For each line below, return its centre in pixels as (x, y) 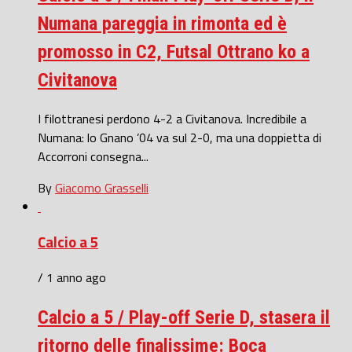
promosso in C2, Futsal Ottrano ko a (174, 52)
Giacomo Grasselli (102, 188)
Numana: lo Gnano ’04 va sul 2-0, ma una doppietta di (180, 138)
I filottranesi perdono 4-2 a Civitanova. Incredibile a (172, 119)
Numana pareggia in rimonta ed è (162, 24)
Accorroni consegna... (93, 157)
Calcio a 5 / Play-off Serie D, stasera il (184, 317)
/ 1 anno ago (72, 277)
